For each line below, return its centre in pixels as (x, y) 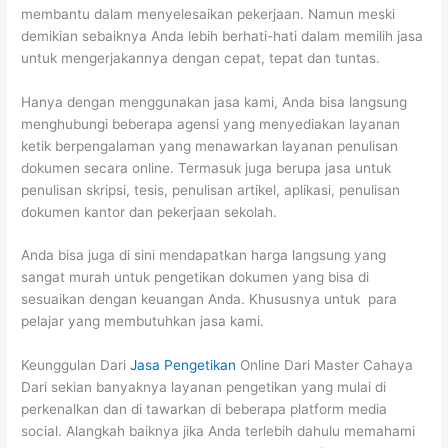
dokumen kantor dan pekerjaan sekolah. (149, 211)
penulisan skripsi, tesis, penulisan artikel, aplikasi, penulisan (211, 189)
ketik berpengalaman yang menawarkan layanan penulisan (210, 145)
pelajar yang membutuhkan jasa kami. (143, 321)
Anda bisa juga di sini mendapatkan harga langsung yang (204, 255)
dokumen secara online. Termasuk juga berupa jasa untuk (206, 167)
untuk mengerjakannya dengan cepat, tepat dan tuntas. (201, 57)
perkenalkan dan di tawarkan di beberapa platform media (204, 409)
